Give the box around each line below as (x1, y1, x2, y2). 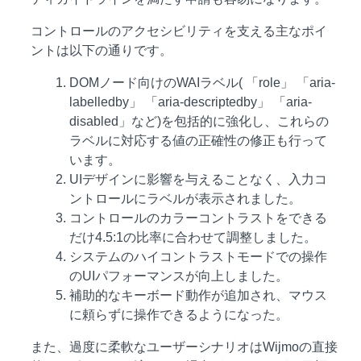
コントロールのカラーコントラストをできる (69, 211, 327, 225)
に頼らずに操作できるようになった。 (69, 308, 288, 322)
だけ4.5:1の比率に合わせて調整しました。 (69, 230, 317, 244)
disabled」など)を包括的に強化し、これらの (69, 114, 329, 128)
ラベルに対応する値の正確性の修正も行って (69, 134, 327, 147)
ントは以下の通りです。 (31, 44, 172, 57)
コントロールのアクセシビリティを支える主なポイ (31, 24, 327, 38)
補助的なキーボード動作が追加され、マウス (69, 288, 327, 302)
